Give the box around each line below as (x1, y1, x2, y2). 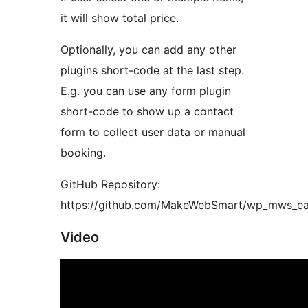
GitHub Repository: (60, 177, 160, 192)
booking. (60, 146, 106, 160)
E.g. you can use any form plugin (60, 84, 231, 98)
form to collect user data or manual (60, 125, 245, 140)
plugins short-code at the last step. (60, 63, 244, 78)
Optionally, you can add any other (60, 43, 236, 57)
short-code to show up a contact (60, 104, 234, 119)
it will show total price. (60, 11, 179, 25)
